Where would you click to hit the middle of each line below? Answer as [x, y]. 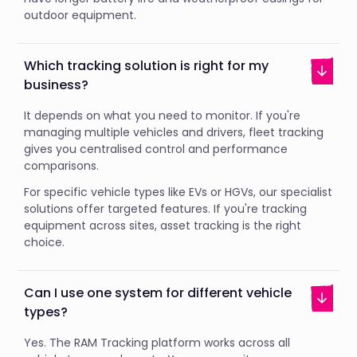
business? [57, 85]
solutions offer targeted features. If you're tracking [166, 209]
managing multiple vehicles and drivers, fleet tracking [174, 132]
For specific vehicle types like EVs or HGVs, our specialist [178, 192]
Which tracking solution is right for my [147, 66]
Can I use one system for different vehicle [158, 293]
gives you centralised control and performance [156, 149]
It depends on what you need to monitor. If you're [163, 116]
